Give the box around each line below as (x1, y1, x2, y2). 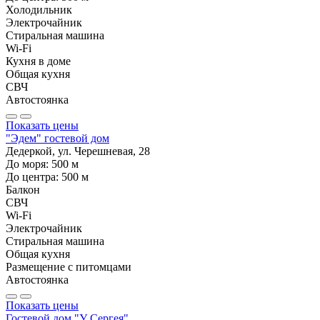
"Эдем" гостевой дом (6, 131, 109, 144)
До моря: (6, 157, 51, 170)
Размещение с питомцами (6, 260, 131, 273)
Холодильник (6, 3, 72, 16)
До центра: (6, 170, 61, 183)
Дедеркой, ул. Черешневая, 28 (6, 144, 150, 157)
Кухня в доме (6, 54, 71, 67)
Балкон (6, 183, 40, 196)
